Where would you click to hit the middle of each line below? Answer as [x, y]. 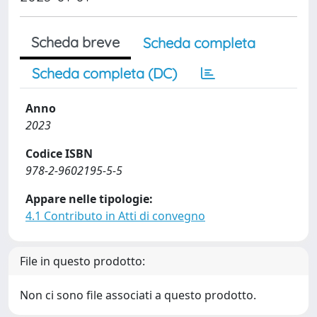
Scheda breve [75, 42]
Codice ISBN [59, 154]
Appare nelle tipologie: [89, 199]
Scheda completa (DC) [104, 73]
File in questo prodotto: [82, 261]
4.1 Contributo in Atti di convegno [115, 216]
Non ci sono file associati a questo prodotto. [138, 295]
